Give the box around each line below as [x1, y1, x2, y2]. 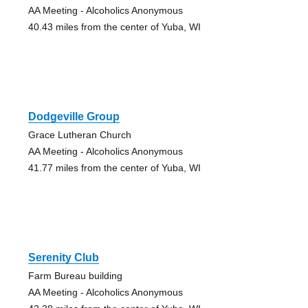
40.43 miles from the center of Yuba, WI [27, 21, 201, 32]
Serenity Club [27, 251, 99, 263]
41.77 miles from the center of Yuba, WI [27, 162, 201, 173]
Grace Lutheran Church [27, 129, 131, 140]
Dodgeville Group [27, 110, 120, 122]
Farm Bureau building [27, 269, 122, 281]
